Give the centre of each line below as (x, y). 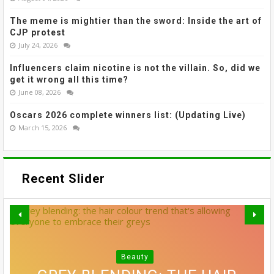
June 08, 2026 (39, 92)
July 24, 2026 (38, 45)
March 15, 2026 (43, 128)
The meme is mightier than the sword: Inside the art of (136, 21)
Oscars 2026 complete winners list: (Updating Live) (128, 115)
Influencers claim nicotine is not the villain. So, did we (135, 68)
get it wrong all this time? (69, 80)
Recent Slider (64, 179)
